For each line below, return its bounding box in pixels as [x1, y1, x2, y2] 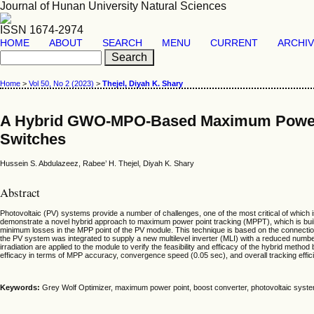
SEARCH [102, 38, 142, 48]
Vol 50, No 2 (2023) [29, 79, 94, 88]
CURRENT [210, 38, 258, 48]
